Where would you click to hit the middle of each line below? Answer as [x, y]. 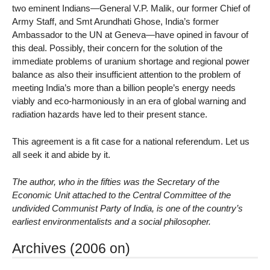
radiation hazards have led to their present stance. [110, 114]
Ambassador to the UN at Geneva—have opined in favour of [130, 34]
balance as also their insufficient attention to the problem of [126, 74]
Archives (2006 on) [71, 249]
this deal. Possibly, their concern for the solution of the [117, 48]
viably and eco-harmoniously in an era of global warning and [129, 101]
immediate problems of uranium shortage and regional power [131, 61]
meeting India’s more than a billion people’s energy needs [124, 87]
